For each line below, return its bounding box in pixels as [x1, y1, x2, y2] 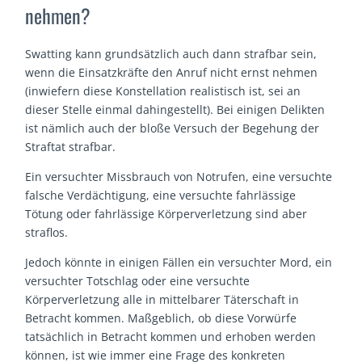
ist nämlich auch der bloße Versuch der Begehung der [25, 120, 320, 137]
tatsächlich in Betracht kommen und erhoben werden [25, 329, 317, 345]
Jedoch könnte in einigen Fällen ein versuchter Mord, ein [25, 255, 333, 271]
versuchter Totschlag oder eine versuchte [25, 273, 250, 289]
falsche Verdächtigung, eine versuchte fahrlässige [25, 187, 297, 204]
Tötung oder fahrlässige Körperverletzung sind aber [25, 206, 308, 222]
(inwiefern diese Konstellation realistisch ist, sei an [25, 83, 301, 99]
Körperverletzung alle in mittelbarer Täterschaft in [25, 292, 300, 308]
